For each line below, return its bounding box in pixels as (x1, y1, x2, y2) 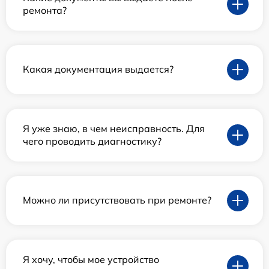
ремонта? (23, 4, 67, 16)
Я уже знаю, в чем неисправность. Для (23, 122, 205, 134)
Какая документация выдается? (23, 63, 174, 76)
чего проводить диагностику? (23, 134, 162, 147)
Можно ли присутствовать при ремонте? (23, 194, 211, 207)
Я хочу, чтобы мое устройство (23, 253, 159, 265)
